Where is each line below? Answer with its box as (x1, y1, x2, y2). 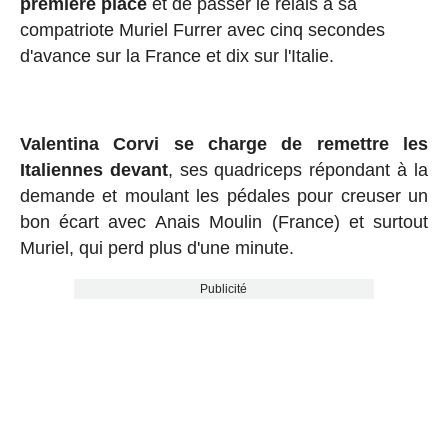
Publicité (200, 281, 248, 296)
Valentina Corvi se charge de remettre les (19, 133, 429, 154)
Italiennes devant (19, 159, 168, 180)
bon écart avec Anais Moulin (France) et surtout (19, 211, 429, 232)
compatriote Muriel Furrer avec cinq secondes (19, 19, 385, 40)
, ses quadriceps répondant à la (167, 159, 429, 180)
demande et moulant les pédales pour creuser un (19, 185, 429, 206)
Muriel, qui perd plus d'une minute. (19, 237, 294, 258)
